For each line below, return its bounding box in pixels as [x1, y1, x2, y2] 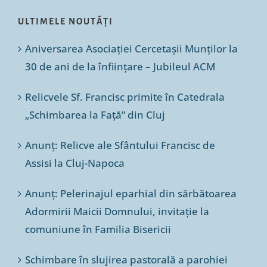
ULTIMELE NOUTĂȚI [17, 16, 113, 26]
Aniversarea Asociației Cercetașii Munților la [24, 41, 238, 55]
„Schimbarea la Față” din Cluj [24, 107, 165, 122]
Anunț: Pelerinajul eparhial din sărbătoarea [24, 186, 237, 200]
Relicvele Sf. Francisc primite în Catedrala [24, 89, 225, 104]
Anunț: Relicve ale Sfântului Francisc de [24, 138, 215, 152]
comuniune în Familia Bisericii [24, 222, 171, 236]
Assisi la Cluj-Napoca [24, 156, 125, 170]
